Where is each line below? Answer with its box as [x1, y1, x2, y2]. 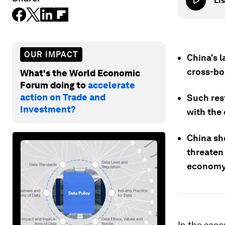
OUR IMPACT [24, 49, 78, 59]
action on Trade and [20, 91, 105, 102]
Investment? [20, 103, 76, 115]
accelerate [88, 79, 135, 90]
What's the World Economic [20, 67, 140, 78]
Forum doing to [20, 79, 88, 90]
